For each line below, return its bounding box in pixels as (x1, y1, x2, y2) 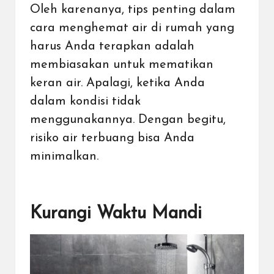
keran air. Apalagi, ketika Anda (30, 76, 205, 89)
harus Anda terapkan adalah (30, 40, 194, 53)
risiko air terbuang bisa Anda (30, 131, 194, 144)
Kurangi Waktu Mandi (30, 204, 202, 223)
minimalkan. (30, 150, 102, 163)
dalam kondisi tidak (30, 95, 141, 108)
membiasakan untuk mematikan (30, 58, 213, 71)
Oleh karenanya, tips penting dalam (30, 3, 235, 16)
